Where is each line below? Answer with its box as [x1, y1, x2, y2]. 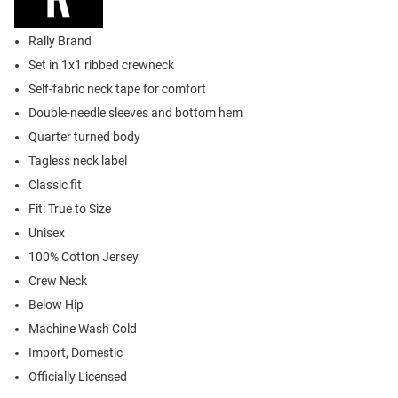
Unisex [28, 226, 65, 241]
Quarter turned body [28, 130, 140, 145]
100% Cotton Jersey [28, 250, 139, 265]
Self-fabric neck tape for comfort [28, 82, 206, 97]
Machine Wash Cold [28, 322, 137, 337]
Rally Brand [28, 34, 92, 49]
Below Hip [28, 298, 84, 313]
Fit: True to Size [28, 202, 111, 217]
